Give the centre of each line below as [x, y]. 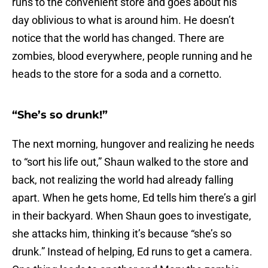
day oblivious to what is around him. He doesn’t [123, 20]
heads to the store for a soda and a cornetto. [117, 74]
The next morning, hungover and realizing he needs [133, 144]
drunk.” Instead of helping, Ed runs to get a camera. [132, 252]
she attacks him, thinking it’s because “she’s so [122, 234]
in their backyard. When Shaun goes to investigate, [132, 216]
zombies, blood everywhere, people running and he [132, 56]
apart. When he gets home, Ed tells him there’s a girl [134, 198]
